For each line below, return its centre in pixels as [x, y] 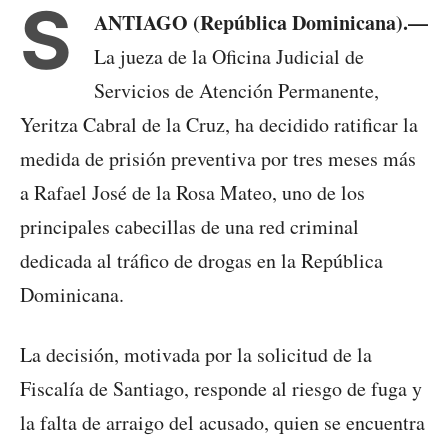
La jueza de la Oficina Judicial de [229, 57]
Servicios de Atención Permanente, [236, 91]
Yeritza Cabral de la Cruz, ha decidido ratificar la [219, 125]
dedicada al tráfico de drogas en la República [201, 261]
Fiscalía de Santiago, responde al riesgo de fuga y [221, 389]
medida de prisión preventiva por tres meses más [218, 159]
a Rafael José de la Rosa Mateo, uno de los [192, 193]
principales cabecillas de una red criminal [189, 227]
